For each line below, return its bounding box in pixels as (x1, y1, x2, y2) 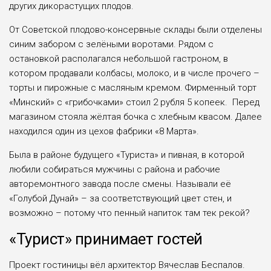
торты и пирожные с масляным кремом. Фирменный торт (9, 82, 256, 93)
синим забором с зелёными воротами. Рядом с (9, 38, 214, 50)
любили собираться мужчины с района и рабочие (9, 163, 220, 175)
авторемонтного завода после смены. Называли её (9, 178, 231, 189)
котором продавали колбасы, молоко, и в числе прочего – (9, 67, 260, 79)
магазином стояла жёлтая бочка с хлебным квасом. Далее (9, 111, 262, 122)
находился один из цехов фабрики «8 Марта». (9, 125, 199, 137)
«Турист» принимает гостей (9, 229, 203, 248)
